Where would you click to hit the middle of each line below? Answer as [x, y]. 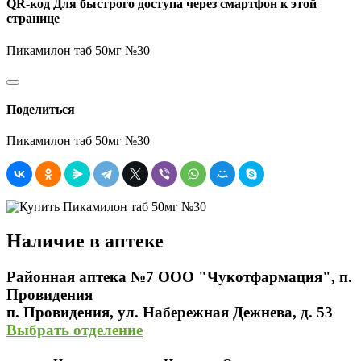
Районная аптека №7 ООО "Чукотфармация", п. [179, 277]
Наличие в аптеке [85, 241]
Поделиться [41, 109]
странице [33, 19]
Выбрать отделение [75, 330]
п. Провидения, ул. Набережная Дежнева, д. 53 [170, 313]
